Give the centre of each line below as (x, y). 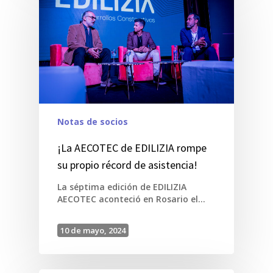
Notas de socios (93, 121)
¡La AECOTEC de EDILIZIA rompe (132, 147)
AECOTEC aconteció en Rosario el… (131, 199)
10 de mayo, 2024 (93, 230)
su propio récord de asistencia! (127, 165)
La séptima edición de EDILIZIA (122, 186)
